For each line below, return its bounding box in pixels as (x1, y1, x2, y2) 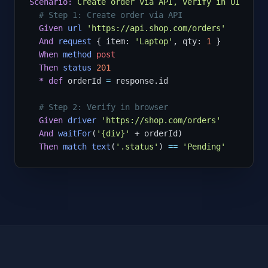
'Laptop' (135, 36, 173, 46)
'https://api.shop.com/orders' (87, 23, 226, 33)
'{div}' (96, 128, 130, 138)
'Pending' (182, 141, 226, 151)
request (58, 36, 92, 46)
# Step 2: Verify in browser (39, 102, 168, 112)
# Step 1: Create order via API (39, 10, 182, 20)
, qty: (173, 36, 206, 46)
